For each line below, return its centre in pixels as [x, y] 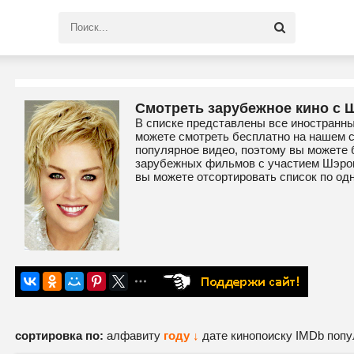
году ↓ [181, 335]
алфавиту [135, 335]
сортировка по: [59, 335]
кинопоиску [263, 335]
